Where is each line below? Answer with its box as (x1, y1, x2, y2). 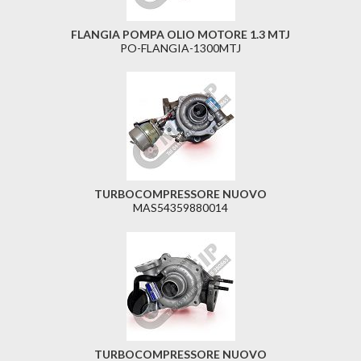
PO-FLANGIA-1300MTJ (120, 41, 241, 55)
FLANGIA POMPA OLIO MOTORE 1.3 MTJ (71, 27, 290, 41)
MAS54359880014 (133, 201, 228, 215)
